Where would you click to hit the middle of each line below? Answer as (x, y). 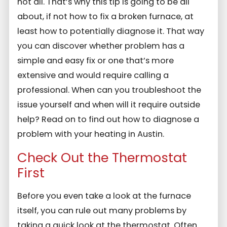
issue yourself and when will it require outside (109, 105)
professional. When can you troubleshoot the (109, 90)
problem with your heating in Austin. (91, 134)
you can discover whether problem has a (101, 46)
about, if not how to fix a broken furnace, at (106, 17)
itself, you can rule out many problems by (102, 211)
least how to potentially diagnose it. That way (111, 31)
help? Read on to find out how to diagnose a (108, 120)
